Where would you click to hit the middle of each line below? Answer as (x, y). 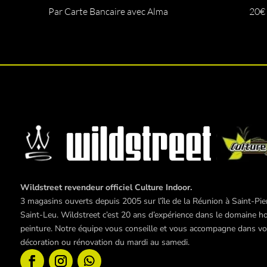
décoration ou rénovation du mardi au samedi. (105, 242)
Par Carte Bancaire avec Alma (108, 11)
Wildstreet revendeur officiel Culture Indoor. (106, 187)
